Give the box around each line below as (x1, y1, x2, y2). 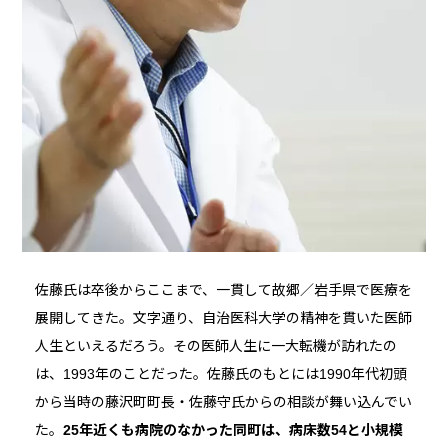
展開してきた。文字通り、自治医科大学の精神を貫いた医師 (34, 309, 412, 326)
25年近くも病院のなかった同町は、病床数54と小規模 (62, 421, 403, 438)
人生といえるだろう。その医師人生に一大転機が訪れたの (34, 337, 397, 354)
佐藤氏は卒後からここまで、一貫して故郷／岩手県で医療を (34, 281, 412, 298)
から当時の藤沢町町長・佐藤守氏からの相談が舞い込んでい (34, 393, 412, 410)
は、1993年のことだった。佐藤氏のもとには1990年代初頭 (34, 365, 407, 382)
